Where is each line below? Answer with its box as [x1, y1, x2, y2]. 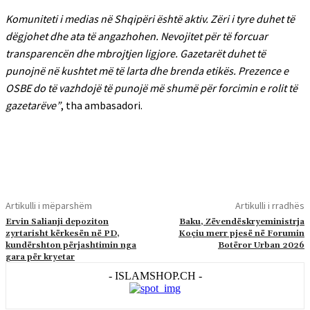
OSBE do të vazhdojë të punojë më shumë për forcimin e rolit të [6, 81, 298, 95]
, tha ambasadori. [61, 98, 143, 112]
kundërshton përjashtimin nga [6, 240, 136, 250]
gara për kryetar [6, 252, 75, 262]
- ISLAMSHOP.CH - [108, 270, 202, 282]
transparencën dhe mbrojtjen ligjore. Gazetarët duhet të [6, 46, 266, 60]
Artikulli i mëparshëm [6, 199, 92, 212]
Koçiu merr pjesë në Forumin [178, 228, 304, 239]
